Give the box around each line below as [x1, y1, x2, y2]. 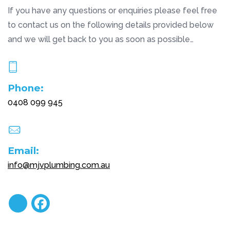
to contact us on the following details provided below [8, 20, 214, 30]
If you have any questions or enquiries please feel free [8, 5, 217, 15]
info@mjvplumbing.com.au [8, 160, 110, 170]
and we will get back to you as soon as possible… [8, 34, 194, 44]
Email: [8, 145, 39, 157]
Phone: [8, 82, 44, 94]
